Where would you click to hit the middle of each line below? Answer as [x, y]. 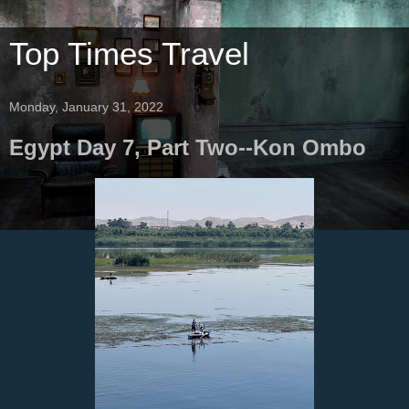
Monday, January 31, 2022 [86, 107]
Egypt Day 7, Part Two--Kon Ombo [188, 147]
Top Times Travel [129, 54]
